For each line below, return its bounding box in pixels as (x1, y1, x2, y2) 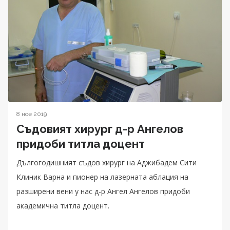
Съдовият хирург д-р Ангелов (16, 122, 183, 136)
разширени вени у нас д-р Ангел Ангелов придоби (16, 186, 190, 197)
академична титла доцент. (16, 201, 109, 211)
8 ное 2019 (16, 110, 47, 118)
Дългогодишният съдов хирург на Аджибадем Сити (16, 158, 197, 168)
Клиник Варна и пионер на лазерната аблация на (16, 172, 188, 182)
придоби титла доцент (16, 137, 145, 151)
